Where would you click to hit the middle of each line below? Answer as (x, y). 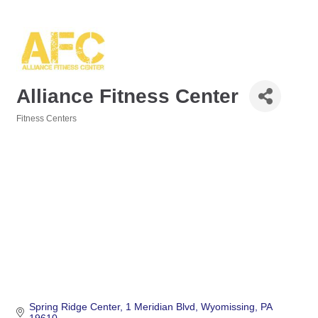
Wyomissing (227, 307)
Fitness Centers (46, 119)
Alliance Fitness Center (127, 96)
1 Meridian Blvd (160, 307)
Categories (38, 128)
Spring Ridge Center (74, 307)
